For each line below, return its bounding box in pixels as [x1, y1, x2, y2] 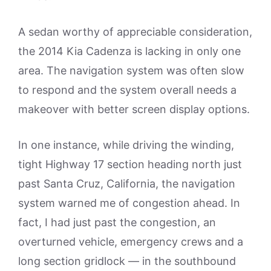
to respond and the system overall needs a [18, 83, 237, 96]
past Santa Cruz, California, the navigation [18, 177, 235, 190]
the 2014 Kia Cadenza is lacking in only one [18, 44, 241, 57]
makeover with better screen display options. [18, 102, 250, 116]
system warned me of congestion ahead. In [18, 196, 240, 209]
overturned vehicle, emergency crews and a [18, 235, 243, 248]
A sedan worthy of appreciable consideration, [18, 25, 252, 38]
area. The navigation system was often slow [18, 64, 244, 77]
